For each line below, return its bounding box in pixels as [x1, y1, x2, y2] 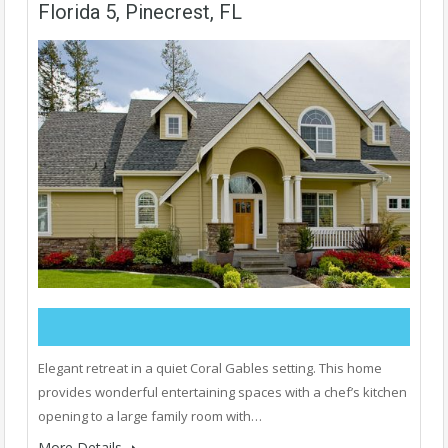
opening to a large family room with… [38, 407, 262, 426]
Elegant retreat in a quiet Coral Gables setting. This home [38, 359, 382, 378]
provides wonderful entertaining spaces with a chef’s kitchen [38, 383, 407, 402]
